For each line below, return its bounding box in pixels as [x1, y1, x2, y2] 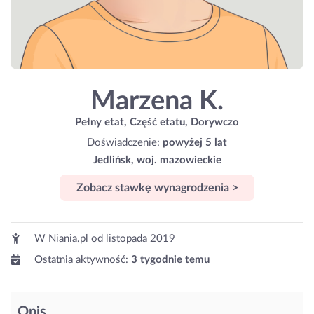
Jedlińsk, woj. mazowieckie [93, 154, 221, 165]
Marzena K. [90, 88, 224, 114]
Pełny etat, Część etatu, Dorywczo [75, 116, 239, 128]
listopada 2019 [106, 233, 175, 245]
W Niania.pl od [32, 233, 106, 245]
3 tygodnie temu [131, 254, 210, 266]
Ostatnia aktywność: [34, 254, 128, 266]
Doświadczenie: [87, 137, 163, 148]
